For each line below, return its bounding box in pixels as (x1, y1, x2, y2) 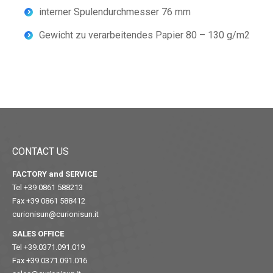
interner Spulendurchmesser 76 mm (39, 5, 191, 18)
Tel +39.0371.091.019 (12, 242, 85, 252)
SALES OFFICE (12, 229, 64, 238)
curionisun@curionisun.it (12, 209, 99, 219)
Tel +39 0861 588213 (12, 182, 83, 192)
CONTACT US (12, 145, 69, 157)
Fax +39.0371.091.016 (12, 255, 87, 265)
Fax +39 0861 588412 (12, 196, 85, 205)
